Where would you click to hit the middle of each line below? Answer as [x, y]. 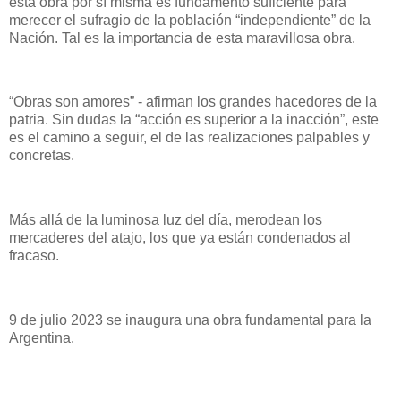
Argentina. [42, 337]
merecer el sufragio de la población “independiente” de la [190, 20]
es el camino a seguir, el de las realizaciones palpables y [189, 138]
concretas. [43, 156]
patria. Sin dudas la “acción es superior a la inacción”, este [194, 120]
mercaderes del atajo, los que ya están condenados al [180, 237]
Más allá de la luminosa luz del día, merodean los [166, 219]
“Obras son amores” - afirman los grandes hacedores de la [193, 102]
